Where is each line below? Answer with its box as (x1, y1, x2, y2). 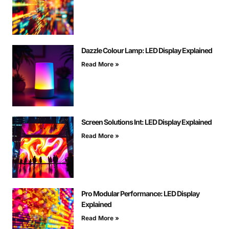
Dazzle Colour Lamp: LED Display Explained (81, 45, 212, 55)
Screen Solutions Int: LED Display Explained (81, 117, 212, 126)
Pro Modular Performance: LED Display (81, 189, 199, 198)
